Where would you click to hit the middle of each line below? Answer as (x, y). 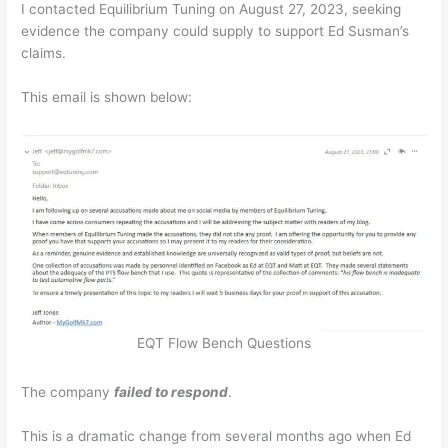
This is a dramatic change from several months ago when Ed (216, 436)
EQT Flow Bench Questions (224, 342)
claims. (44, 52)
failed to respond (171, 392)
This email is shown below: (107, 96)
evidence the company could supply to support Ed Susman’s (215, 30)
